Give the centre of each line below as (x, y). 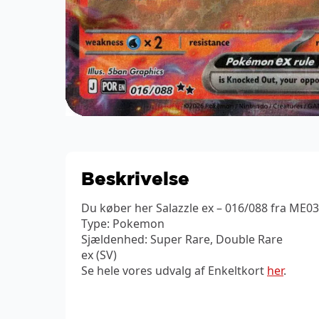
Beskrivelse (135, 178)
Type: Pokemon (123, 223)
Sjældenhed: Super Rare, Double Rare (182, 239)
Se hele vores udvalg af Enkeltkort (174, 270)
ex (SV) (99, 255)
